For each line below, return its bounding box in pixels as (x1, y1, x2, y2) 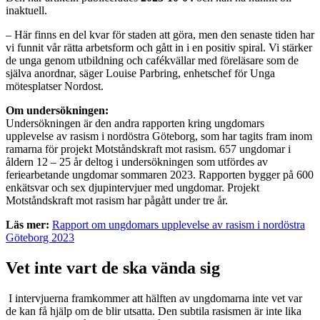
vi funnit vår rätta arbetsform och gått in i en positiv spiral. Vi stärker (6, 41, 312, 54)
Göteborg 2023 (6, 231, 74, 244)
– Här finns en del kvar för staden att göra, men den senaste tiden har (6, 28, 314, 41)
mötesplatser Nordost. (6, 79, 104, 92)
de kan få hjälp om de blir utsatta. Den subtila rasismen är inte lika (6, 304, 301, 317)
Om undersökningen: (6, 104, 109, 116)
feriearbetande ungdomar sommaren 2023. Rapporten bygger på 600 (6, 168, 314, 181)
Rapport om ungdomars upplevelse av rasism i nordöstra (52, 218, 305, 231)
